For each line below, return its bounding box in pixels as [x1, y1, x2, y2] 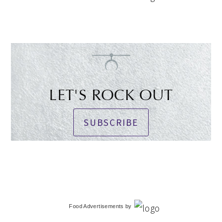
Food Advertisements [69, 203, 124, 209]
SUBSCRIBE [84, 116, 138, 128]
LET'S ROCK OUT [49, 86, 173, 104]
